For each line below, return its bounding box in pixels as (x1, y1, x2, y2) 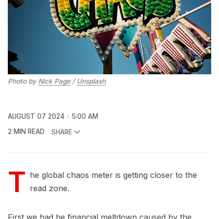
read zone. (30, 183, 69, 194)
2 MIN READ (8, 128, 44, 136)
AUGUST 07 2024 (8, 112, 65, 121)
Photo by (8, 77, 38, 85)
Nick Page (38, 77, 70, 85)
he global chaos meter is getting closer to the (30, 170, 197, 180)
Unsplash (77, 77, 106, 85)
